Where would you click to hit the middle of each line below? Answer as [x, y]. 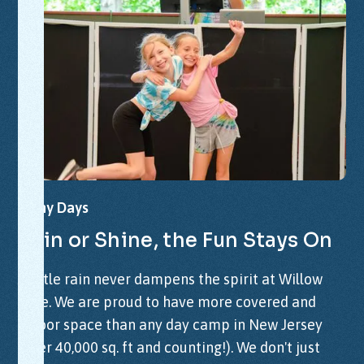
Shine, [126, 241]
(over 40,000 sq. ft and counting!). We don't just [169, 348]
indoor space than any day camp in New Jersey [171, 325]
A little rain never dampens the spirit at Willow [171, 279]
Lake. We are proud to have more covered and [167, 302]
